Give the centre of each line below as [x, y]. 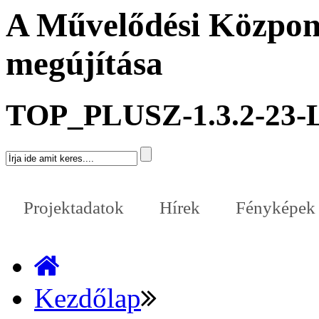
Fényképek [276, 208]
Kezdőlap [88, 298]
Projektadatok [74, 208]
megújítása [84, 63]
